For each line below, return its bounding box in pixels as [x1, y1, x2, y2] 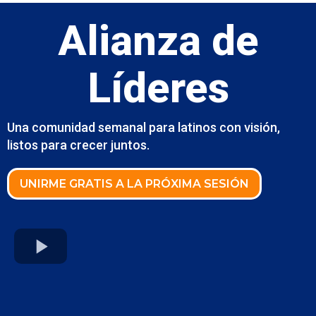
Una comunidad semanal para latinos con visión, [7, 120, 280, 135]
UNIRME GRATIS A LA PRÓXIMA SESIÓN [20, 177, 249, 190]
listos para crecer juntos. [7, 138, 150, 152]
